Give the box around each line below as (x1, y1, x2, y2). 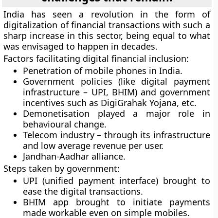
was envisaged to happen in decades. (3, 40, 158, 52)
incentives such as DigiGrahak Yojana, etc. (23, 97, 197, 109)
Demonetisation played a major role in (23, 108, 210, 119)
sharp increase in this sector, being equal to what (3, 30, 210, 41)
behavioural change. (23, 118, 107, 130)
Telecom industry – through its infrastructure (23, 129, 210, 141)
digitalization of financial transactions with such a (3, 19, 210, 31)
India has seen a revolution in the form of (3, 8, 210, 20)
